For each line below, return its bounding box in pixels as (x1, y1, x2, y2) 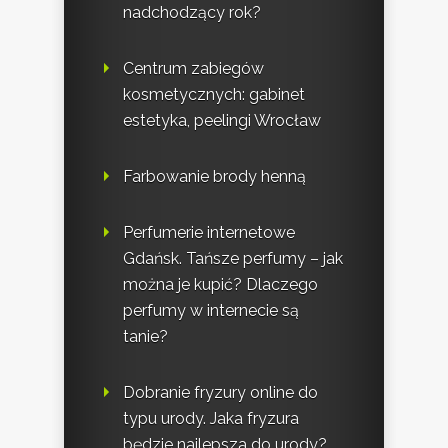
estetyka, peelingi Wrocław (123, 111, 321, 131)
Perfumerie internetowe (123, 223, 295, 243)
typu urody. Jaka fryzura (123, 409, 299, 429)
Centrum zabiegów (123, 59, 264, 79)
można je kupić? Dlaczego (123, 275, 318, 295)
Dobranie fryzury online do (123, 383, 318, 403)
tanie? (123, 327, 168, 347)
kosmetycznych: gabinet (123, 85, 305, 105)
